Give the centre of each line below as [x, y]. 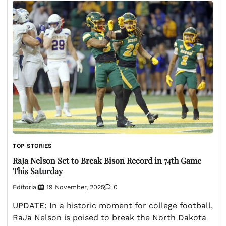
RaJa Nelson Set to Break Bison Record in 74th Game [107, 160]
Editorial [25, 187]
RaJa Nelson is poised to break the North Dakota [109, 217]
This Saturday [38, 171]
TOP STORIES [32, 146]
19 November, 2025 [75, 187]
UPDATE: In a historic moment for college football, [113, 205]
